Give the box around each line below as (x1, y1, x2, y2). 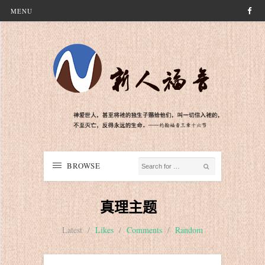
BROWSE (67, 160, 101, 172)
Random (175, 224, 203, 235)
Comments (127, 224, 162, 235)
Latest (62, 224, 82, 235)
